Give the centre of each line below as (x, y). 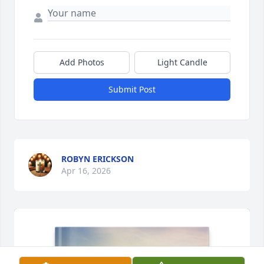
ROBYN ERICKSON (98, 159)
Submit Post (132, 90)
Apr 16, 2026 (86, 171)
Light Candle (182, 62)
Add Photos (82, 62)
